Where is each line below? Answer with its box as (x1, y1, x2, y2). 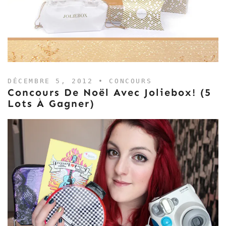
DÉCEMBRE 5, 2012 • (8, 77, 109, 85)
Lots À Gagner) (8, 97, 95, 109)
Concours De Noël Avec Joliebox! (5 (8, 86, 211, 98)
